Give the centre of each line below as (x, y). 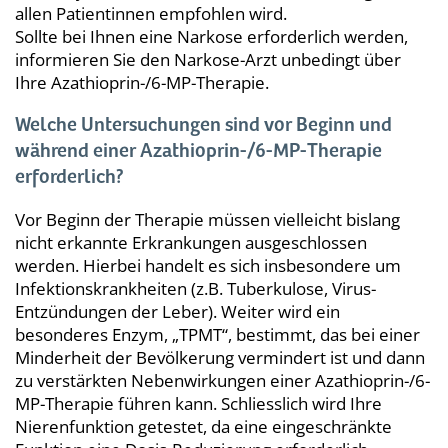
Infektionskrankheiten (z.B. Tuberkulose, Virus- (195, 288)
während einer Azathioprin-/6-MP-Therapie (198, 152)
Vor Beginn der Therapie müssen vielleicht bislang (207, 219)
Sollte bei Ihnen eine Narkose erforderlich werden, (211, 36)
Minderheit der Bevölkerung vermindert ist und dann (220, 357)
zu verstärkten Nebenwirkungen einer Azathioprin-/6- (222, 380)
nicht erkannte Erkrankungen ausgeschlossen (191, 242)
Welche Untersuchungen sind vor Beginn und (203, 126)
